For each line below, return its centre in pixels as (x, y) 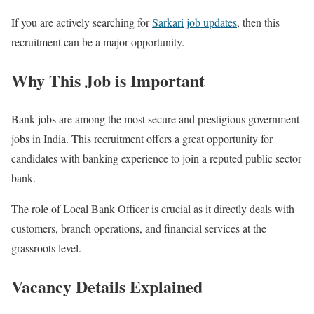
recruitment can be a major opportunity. (98, 42)
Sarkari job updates (194, 22)
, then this (258, 22)
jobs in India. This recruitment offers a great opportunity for (142, 139)
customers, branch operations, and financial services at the (139, 228)
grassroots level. (46, 248)
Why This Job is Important (108, 81)
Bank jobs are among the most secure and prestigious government (155, 119)
